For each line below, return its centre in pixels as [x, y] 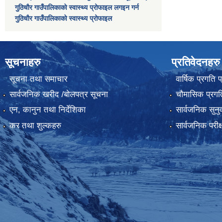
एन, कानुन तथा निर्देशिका [47, 110]
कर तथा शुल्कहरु [35, 125]
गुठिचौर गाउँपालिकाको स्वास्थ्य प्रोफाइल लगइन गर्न [77, 8]
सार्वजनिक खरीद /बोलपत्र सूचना [58, 94]
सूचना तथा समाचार [38, 79]
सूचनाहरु [23, 62]
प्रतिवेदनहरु [196, 62]
